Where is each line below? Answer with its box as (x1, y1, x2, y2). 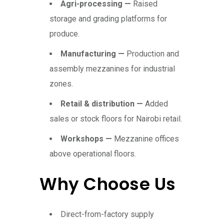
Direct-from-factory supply (60, 209, 154, 219)
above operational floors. (49, 149, 136, 159)
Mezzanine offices (114, 134, 179, 144)
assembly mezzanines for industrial (49, 64, 175, 74)
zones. (49, 79, 73, 89)
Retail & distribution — (60, 99, 145, 109)
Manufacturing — (60, 49, 126, 59)
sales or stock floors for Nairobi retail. (49, 114, 182, 124)
